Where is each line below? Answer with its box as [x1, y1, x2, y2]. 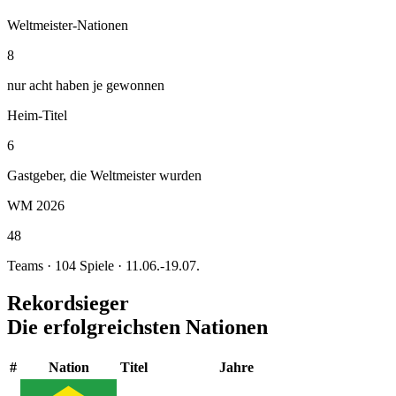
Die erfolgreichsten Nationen [7, 315, 268, 339]
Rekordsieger [7, 291, 129, 315]
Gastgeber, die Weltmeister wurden [7, 167, 202, 183]
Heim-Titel [7, 107, 67, 123]
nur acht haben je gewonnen [7, 77, 164, 93]
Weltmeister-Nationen [7, 17, 128, 33]
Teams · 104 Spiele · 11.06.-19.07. [7, 257, 200, 273]
